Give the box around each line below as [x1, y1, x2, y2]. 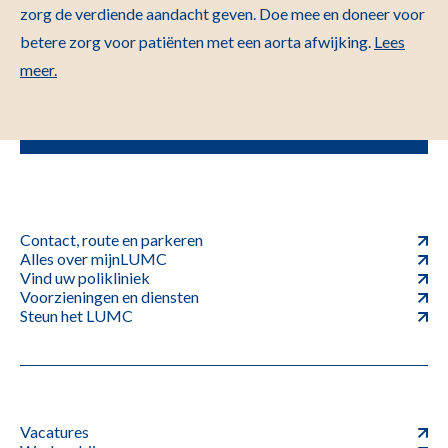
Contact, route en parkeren [20, 230, 203, 249]
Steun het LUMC [20, 306, 133, 325]
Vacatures [20, 422, 89, 441]
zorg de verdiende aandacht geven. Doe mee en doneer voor [20, 4, 425, 23]
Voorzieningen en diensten [20, 287, 199, 306]
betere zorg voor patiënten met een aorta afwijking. [20, 32, 374, 51]
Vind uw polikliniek [20, 268, 150, 287]
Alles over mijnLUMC [20, 249, 167, 268]
